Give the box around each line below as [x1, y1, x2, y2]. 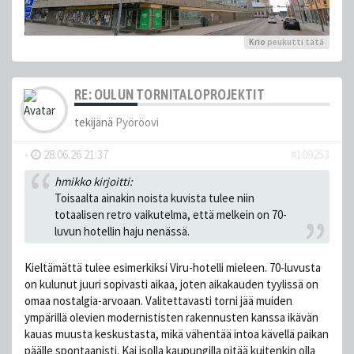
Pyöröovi [115, 114, 159, 130]
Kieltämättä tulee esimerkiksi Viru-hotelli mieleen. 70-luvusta [24, 259, 321, 275]
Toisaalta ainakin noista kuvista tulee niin [54, 190, 254, 206]
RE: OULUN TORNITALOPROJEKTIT [74, 85, 265, 103]
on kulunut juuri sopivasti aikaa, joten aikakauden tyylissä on [24, 276, 318, 292]
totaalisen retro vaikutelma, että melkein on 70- [54, 207, 287, 223]
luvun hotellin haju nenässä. [54, 224, 190, 239]
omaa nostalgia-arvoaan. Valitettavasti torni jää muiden [24, 292, 292, 308]
